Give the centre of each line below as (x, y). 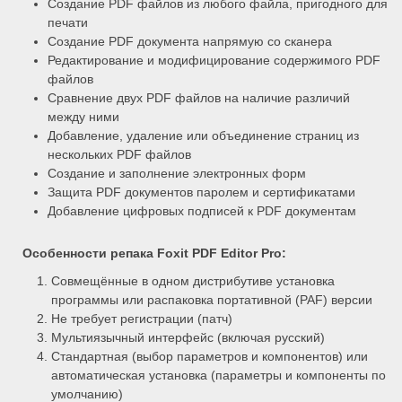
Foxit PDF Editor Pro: (222, 253)
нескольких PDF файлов (119, 155)
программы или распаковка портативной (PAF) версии (212, 300)
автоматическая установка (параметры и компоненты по (219, 376)
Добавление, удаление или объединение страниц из (203, 136)
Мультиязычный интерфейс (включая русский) (188, 338)
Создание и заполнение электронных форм (176, 174)
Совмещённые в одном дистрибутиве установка (193, 281)
